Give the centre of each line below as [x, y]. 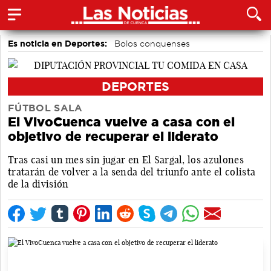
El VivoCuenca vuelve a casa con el [121, 122]
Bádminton [122, 58]
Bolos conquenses [152, 44]
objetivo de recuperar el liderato [113, 136]
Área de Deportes [50, 58]
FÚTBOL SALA [45, 108]
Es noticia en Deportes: [57, 44]
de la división [38, 184]
